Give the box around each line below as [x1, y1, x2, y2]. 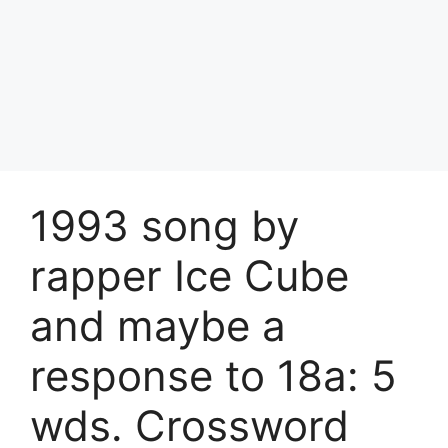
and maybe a [30, 299, 286, 351]
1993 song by [30, 199, 299, 251]
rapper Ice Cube [30, 249, 349, 301]
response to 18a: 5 [30, 349, 397, 401]
